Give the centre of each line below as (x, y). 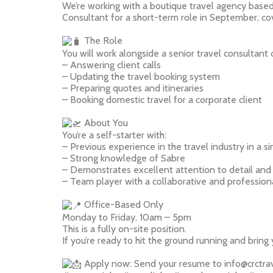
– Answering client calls (112, 65)
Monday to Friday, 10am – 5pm (127, 217)
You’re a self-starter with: (114, 135)
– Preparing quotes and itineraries (133, 88)
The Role (102, 41)
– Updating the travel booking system (141, 76)
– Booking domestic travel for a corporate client (162, 99)
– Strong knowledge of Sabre (124, 158)
